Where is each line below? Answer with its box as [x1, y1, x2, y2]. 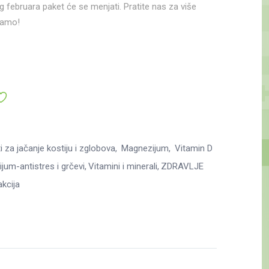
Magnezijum [119, 142, 169, 154]
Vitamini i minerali [88, 160, 157, 172]
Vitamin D [172, 142, 213, 154]
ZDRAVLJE [161, 160, 204, 172]
